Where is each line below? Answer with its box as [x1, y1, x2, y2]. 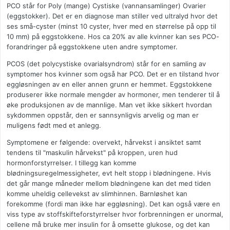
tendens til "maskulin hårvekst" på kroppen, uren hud [7, 148, 178, 157]
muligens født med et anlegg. [7, 121, 101, 130]
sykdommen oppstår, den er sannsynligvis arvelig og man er [7, 111, 199, 120]
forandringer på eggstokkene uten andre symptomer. [7, 43, 178, 51]
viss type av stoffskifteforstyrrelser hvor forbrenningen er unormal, [7, 210, 223, 219]
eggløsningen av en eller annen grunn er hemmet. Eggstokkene [7, 80, 212, 89]
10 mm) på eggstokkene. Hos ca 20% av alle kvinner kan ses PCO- [7, 32, 219, 41]
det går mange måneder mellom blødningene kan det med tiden [7, 179, 211, 188]
